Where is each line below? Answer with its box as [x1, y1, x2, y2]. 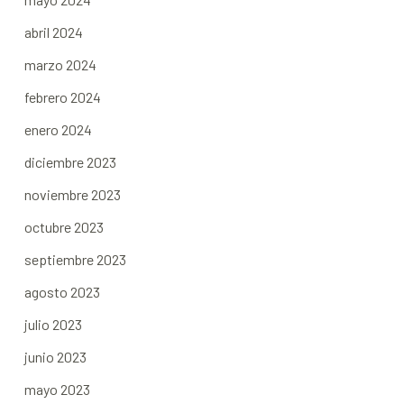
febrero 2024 [23, 87, 101, 106]
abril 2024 [23, 23, 83, 41]
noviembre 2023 [23, 185, 121, 203]
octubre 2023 [23, 217, 104, 235]
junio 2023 [23, 347, 87, 365]
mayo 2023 [23, 380, 90, 398]
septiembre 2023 [23, 250, 126, 268]
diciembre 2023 [23, 152, 116, 170]
